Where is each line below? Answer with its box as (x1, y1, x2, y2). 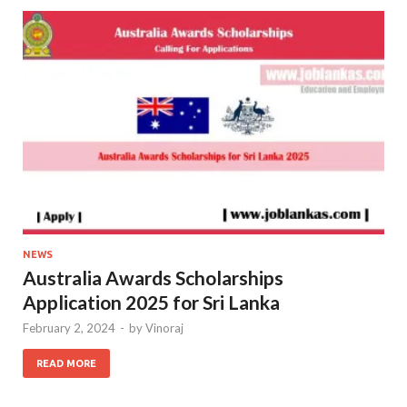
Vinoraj (145, 320, 184, 335)
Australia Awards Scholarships (23, 265, 283, 289)
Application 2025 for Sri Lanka (23, 290, 280, 313)
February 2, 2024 (23, 320, 115, 335)
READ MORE (36, 357, 96, 369)
